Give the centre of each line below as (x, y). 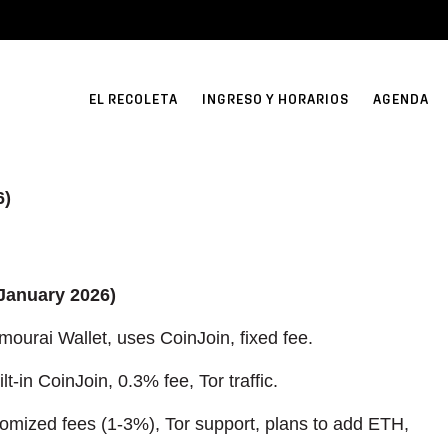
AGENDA (401, 99)
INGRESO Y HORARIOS (275, 99)
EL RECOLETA (133, 99)
